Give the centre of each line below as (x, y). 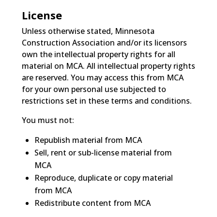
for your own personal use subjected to (94, 89)
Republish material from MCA (88, 140)
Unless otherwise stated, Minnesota (88, 31)
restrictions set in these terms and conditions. (107, 101)
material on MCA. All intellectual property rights (108, 66)
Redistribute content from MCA (92, 203)
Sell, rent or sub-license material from (103, 152)
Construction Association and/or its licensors (104, 42)
